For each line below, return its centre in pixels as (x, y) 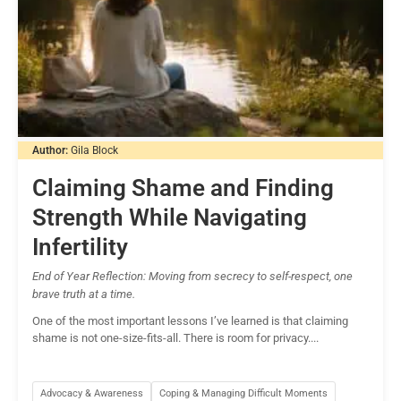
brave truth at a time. (84, 294)
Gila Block (94, 150)
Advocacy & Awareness (92, 393)
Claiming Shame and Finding (183, 188)
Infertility (80, 247)
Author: (50, 150)
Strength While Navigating (170, 217)
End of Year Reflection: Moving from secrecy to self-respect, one (192, 276)
